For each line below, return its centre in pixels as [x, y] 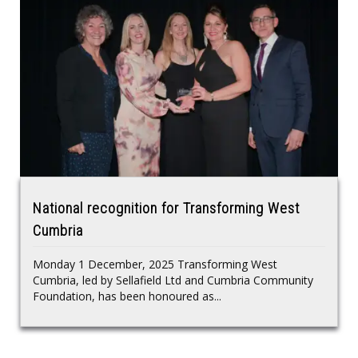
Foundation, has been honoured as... [127, 296]
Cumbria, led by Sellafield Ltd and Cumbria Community [173, 280]
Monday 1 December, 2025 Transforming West [155, 265]
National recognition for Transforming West [166, 209]
